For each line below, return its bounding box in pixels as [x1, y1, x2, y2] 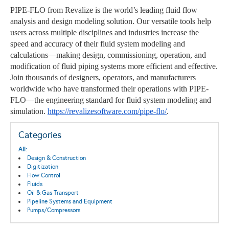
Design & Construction [27, 154, 86, 162]
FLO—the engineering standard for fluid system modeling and [10, 96, 211, 104]
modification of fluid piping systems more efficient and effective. [10, 62, 218, 71]
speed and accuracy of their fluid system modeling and [10, 39, 185, 48]
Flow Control [27, 172, 60, 179]
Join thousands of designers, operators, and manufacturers [10, 73, 196, 82]
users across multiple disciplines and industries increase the [10, 28, 199, 37]
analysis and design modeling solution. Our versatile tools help [10, 17, 211, 26]
